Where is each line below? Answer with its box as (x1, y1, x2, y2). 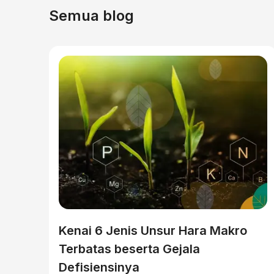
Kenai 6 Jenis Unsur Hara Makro (59, 223, 247, 238)
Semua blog (49, 7, 134, 24)
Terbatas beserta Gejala (59, 242, 200, 256)
